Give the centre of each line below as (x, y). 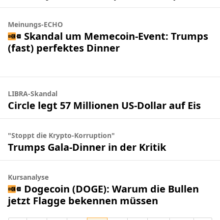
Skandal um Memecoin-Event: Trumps (116, 36)
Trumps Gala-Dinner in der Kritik (87, 147)
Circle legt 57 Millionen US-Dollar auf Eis (104, 105)
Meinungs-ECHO (35, 24)
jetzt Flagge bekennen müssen (83, 200)
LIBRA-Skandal (33, 94)
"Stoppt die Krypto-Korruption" (61, 135)
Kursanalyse (28, 177)
